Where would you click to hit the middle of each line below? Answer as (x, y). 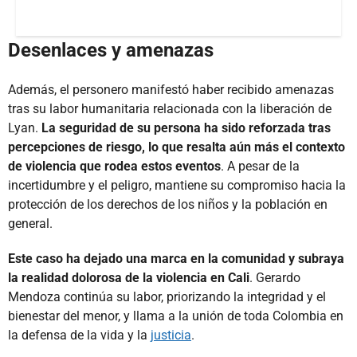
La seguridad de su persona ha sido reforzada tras (186, 128)
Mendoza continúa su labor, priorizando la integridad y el (167, 297)
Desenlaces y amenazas (111, 51)
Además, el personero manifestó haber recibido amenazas (171, 90)
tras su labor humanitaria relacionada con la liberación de (170, 109)
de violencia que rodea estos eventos (114, 167)
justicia (171, 335)
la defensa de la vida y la (79, 335)
